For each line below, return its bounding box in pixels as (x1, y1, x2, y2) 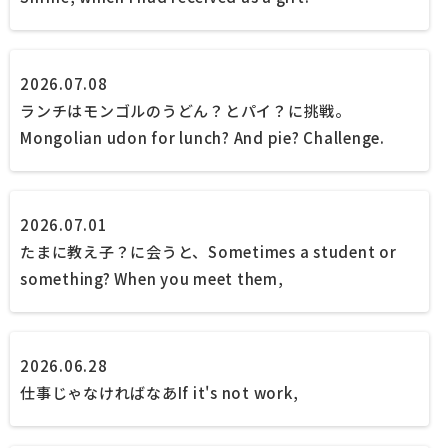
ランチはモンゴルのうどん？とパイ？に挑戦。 (20, 100, 351, 121)
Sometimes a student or (208, 241, 397, 262)
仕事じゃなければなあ (20, 382, 178, 403)
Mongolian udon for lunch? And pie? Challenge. (20, 127, 385, 148)
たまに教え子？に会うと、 (20, 241, 208, 262)
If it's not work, (177, 382, 299, 403)
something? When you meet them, (20, 268, 284, 289)
